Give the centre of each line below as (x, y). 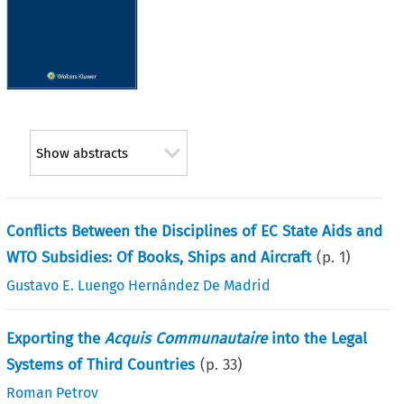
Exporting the (56, 338)
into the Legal (317, 338)
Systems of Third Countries (101, 364)
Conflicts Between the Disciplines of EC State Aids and (195, 231)
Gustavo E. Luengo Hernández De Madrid (139, 285)
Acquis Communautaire (186, 338)
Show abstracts (82, 154)
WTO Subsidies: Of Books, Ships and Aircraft (159, 257)
